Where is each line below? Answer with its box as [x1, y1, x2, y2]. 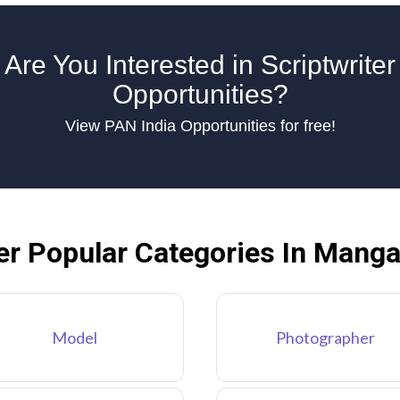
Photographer [276, 327, 376, 347]
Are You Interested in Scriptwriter [4, 50, 396, 80]
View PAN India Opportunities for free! [64, 117, 336, 136]
